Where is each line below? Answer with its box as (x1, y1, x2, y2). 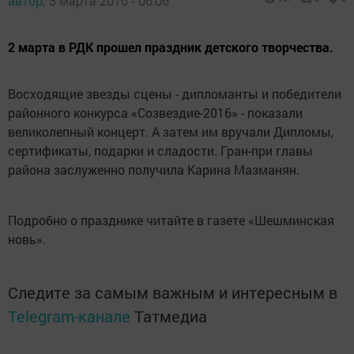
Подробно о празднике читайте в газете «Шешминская (8, 212, 334, 229)
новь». (8, 231, 46, 248)
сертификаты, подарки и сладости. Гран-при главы (8, 142, 313, 160)
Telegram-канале (8, 306, 130, 327)
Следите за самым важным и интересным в (8, 282, 337, 303)
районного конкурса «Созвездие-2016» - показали (8, 104, 303, 122)
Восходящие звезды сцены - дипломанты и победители (8, 85, 341, 103)
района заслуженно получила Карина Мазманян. (8, 161, 299, 179)
